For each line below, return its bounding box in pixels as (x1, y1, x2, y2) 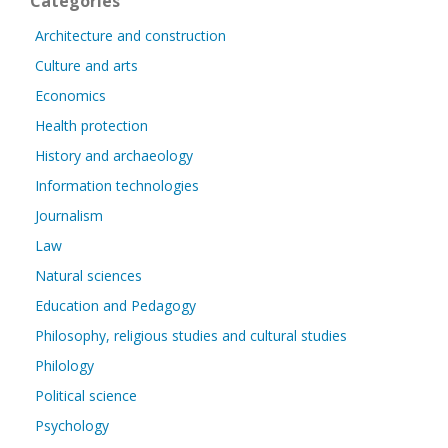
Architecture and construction (35, 26, 226, 45)
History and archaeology (35, 146, 193, 165)
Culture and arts (35, 56, 138, 75)
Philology (35, 356, 94, 375)
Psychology (35, 416, 109, 435)
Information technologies (35, 176, 199, 195)
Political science (35, 386, 137, 405)
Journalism (35, 206, 103, 225)
